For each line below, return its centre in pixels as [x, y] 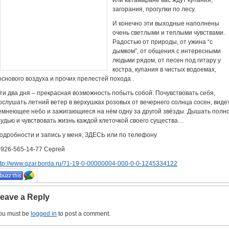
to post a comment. [84, 214]
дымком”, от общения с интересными [167, 51]
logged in [44, 214]
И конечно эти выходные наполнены [166, 24]
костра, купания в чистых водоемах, [164, 70]
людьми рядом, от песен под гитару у [167, 60]
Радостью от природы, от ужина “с [163, 42]
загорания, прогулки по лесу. [154, 9]
